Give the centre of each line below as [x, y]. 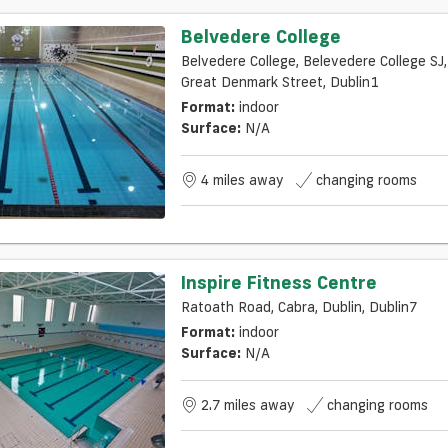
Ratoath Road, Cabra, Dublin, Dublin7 [298, 306]
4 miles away [242, 179]
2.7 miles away [247, 404]
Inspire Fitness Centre [278, 281]
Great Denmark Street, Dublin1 [279, 81]
